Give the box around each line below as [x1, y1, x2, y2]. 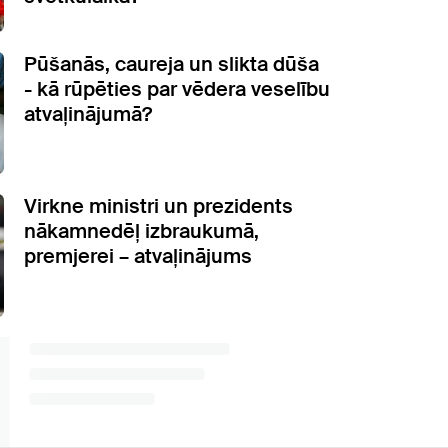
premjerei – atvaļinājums [24, 243, 252, 270]
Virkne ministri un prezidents [24, 193, 293, 220]
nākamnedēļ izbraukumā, [24, 218, 259, 245]
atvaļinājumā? [24, 100, 152, 127]
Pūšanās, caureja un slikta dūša [24, 50, 319, 77]
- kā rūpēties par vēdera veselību [24, 75, 330, 102]
